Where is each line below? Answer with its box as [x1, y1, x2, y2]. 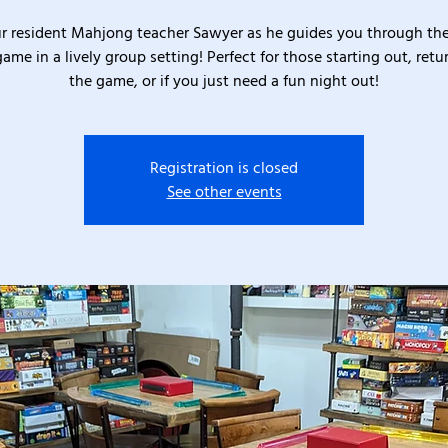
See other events [166, 181, 282, 203]
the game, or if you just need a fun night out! [69, 70, 379, 92]
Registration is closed [150, 157, 298, 179]
